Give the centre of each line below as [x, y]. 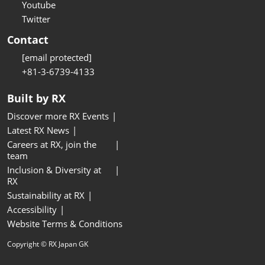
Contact [28, 40]
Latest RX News [38, 130]
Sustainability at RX [46, 195]
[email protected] [57, 58]
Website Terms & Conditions [65, 224]
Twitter [36, 19]
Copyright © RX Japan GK [48, 244]
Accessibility [32, 210]
